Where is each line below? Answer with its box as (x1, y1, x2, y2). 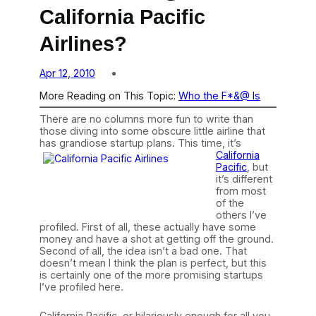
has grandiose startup (39, 136, 144, 149)
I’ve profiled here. (39, 280, 123, 293)
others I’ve (216, 208, 267, 221)
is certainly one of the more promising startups (39, 268, 263, 281)
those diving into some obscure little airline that (39, 124, 265, 137)
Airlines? (39, 32, 127, 56)
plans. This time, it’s (144, 136, 241, 149)
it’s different (216, 172, 272, 185)
